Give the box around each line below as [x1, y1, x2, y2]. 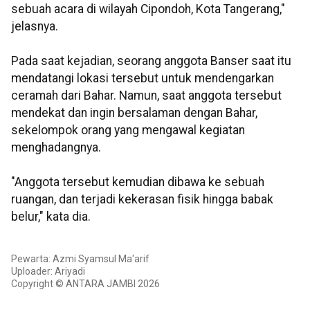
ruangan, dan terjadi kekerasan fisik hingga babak [11, 192, 273, 207]
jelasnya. [11, 19, 58, 34]
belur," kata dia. [11, 210, 91, 224]
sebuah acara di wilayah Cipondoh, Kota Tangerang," [11, 2, 285, 17]
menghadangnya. [11, 140, 101, 155]
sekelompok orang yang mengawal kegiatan [11, 123, 245, 138]
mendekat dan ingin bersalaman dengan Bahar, [11, 106, 257, 120]
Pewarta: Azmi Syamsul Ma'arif [11, 253, 149, 264]
